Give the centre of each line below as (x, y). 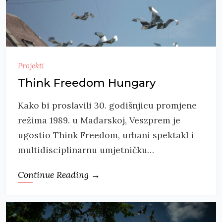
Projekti (31, 65)
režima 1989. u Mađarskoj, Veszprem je (99, 120)
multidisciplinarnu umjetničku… (86, 150)
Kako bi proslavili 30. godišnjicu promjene (107, 105)
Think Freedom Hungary (87, 83)
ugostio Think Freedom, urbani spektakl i (106, 135)
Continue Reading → (59, 174)
